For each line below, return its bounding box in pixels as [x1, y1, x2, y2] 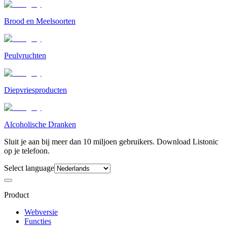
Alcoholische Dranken [4, 120, 76, 129]
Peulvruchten [4, 51, 46, 60]
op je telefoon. [4, 146, 50, 155]
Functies [24, 216, 51, 225]
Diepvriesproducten [4, 85, 67, 94]
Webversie [24, 207, 58, 216]
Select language [4, 163, 54, 172]
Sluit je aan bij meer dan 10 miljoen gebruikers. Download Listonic [4, 137, 218, 146]
